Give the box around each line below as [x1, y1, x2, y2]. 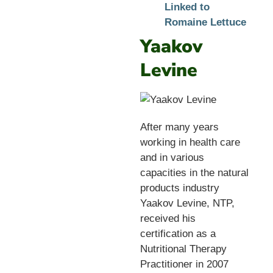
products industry [140, 182, 219, 194]
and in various [140, 151, 204, 163]
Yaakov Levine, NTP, [140, 197, 235, 209]
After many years [140, 121, 219, 133]
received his [140, 212, 196, 224]
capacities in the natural [140, 166, 249, 179]
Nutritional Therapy [140, 243, 227, 255]
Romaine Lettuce [164, 16, 246, 28]
